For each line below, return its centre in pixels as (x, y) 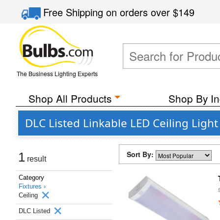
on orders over (140, 12)
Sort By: (141, 154)
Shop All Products (70, 98)
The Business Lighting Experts (57, 73)
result (36, 159)
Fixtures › (32, 186)
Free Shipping (75, 12)
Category (31, 178)
